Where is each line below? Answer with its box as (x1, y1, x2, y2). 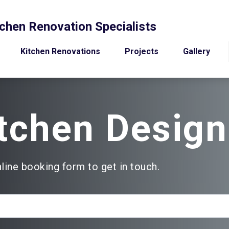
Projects (125, 47, 158, 56)
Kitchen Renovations (20, 47, 100, 56)
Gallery (183, 47, 210, 56)
